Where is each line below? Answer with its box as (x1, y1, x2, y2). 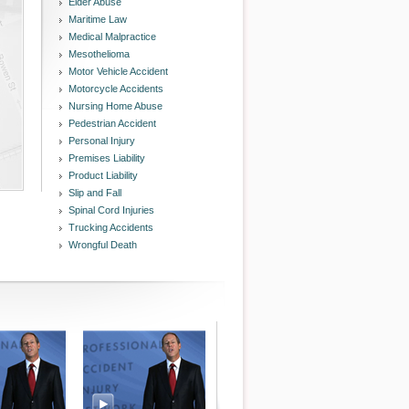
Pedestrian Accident (68, 118, 156, 129)
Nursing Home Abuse (68, 100, 163, 111)
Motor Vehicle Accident (68, 66, 168, 77)
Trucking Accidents (68, 222, 153, 233)
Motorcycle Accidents (68, 83, 163, 94)
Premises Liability (68, 152, 145, 163)
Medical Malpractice (68, 31, 156, 42)
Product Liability (68, 170, 138, 181)
